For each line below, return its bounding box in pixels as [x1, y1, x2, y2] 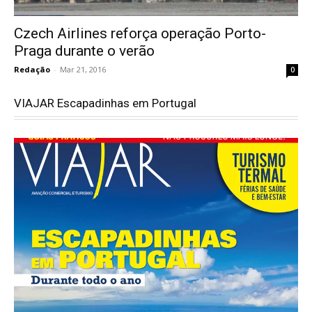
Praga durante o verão [14, 42, 155, 59]
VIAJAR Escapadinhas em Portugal [14, 95, 196, 110]
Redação [14, 63, 50, 75]
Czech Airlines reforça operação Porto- [14, 24, 266, 42]
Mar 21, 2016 [60, 63, 106, 75]
